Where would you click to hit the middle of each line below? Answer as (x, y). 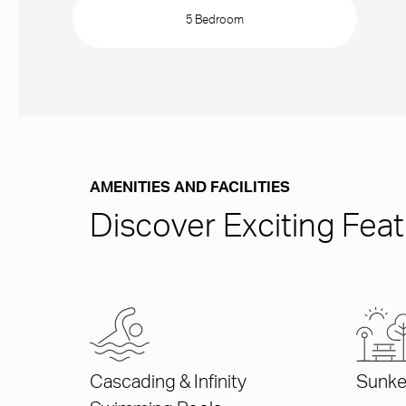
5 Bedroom (215, 19)
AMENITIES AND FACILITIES (190, 189)
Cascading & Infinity (168, 384)
